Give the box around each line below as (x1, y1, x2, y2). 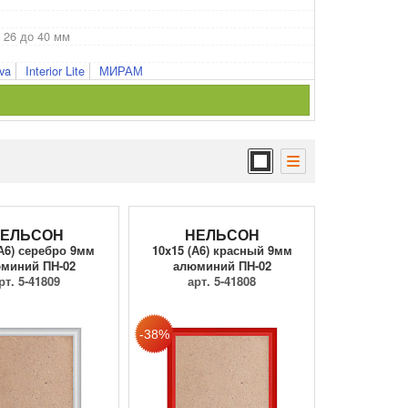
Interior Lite (25, 62, 85, 79)
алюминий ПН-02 (172, 257, 271, 275)
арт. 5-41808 (188, 272, 256, 291)
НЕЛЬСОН (184, 224, 260, 245)
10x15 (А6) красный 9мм (151, 241, 292, 260)
